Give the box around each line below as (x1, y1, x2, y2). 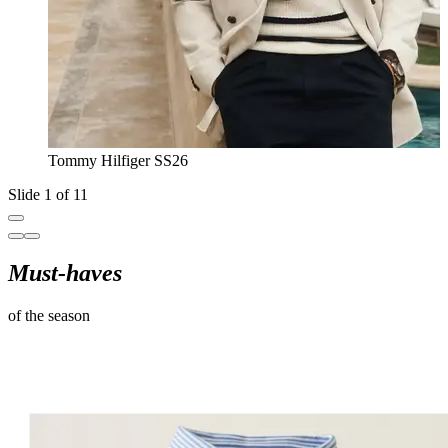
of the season (8, 306, 90, 324)
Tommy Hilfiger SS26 (48, 151, 188, 169)
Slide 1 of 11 (8, 185, 88, 203)
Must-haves (8, 259, 122, 286)
